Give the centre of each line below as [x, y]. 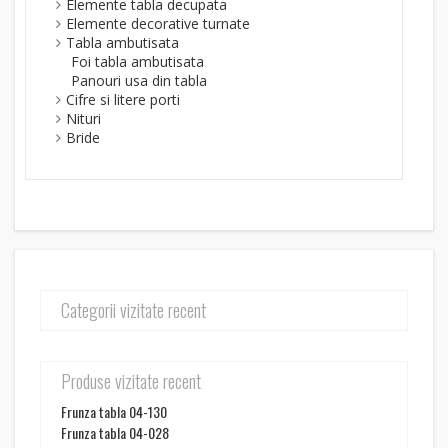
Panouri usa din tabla [139, 80]
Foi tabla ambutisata [137, 61]
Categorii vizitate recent [133, 310]
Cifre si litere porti [123, 99]
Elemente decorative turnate [158, 23]
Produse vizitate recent [131, 381]
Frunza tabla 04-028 [115, 432]
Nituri [83, 118]
